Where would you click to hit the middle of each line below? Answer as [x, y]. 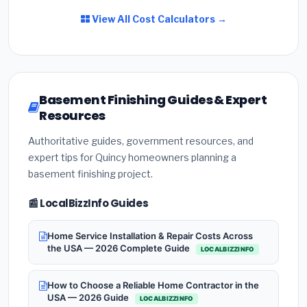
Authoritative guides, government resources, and [141, 141]
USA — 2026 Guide [89, 298]
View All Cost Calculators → [158, 19]
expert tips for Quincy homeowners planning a [132, 158]
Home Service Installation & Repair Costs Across [150, 236]
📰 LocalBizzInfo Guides [88, 204]
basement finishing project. [90, 174]
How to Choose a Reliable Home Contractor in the [153, 285]
